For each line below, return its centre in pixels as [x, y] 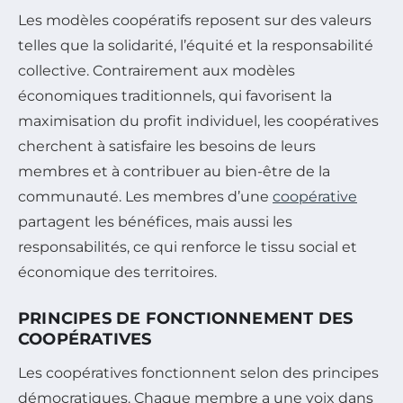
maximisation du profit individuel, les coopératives [198, 121]
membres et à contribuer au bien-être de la [174, 172]
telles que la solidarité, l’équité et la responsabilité [196, 46]
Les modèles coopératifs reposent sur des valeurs [195, 21]
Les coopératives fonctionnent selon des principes [198, 373]
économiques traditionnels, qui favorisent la [175, 96]
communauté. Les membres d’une [145, 197]
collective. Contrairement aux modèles [157, 71]
